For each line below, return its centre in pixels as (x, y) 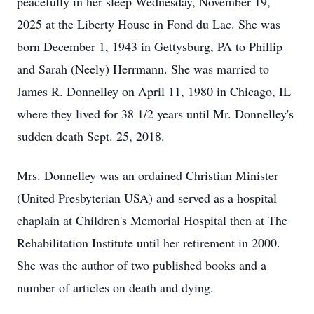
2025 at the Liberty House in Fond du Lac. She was (149, 24)
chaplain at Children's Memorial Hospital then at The (152, 220)
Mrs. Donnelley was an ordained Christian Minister (148, 175)
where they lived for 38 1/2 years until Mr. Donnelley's (155, 114)
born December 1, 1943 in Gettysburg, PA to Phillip (150, 46)
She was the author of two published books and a (142, 265)
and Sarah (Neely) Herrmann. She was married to (143, 69)
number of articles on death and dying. (115, 287)
